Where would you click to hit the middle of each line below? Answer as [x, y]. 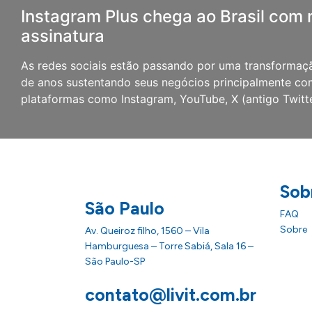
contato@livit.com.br [171, 295]
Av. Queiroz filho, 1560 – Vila [147, 231]
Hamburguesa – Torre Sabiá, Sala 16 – [169, 246]
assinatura [63, 36]
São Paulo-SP [115, 261]
